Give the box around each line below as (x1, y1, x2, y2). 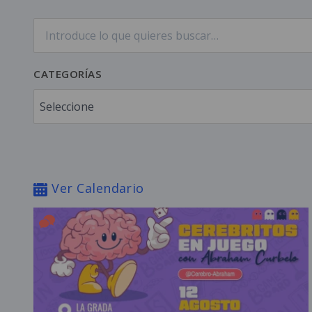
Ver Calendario (48, 179, 144, 196)
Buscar (33, 17, 69, 33)
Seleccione (40, 98, 94, 114)
